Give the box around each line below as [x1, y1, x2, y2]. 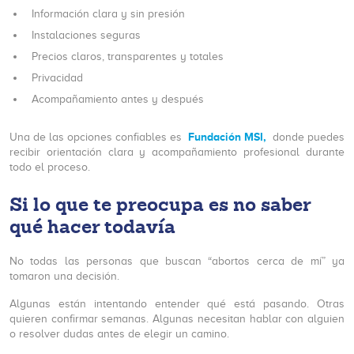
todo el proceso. [9, 161, 90, 173]
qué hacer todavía [9, 213, 175, 239]
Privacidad [32, 72, 83, 84]
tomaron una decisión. [9, 270, 119, 282]
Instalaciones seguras [32, 29, 141, 41]
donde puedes [269, 131, 345, 143]
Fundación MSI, [188, 130, 266, 143]
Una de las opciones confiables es [9, 131, 185, 143]
